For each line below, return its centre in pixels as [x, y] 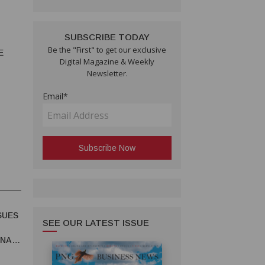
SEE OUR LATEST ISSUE [96, 223]
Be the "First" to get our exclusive [107, 50]
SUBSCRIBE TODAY [107, 37]
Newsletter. [107, 74]
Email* [55, 96]
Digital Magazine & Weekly [107, 62]
